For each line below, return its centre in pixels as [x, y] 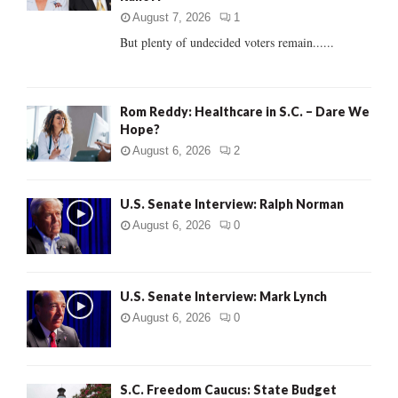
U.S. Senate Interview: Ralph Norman [232, 203]
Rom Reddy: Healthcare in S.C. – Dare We [245, 111]
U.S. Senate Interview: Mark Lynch [223, 297]
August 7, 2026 [171, 17]
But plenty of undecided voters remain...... [227, 42]
